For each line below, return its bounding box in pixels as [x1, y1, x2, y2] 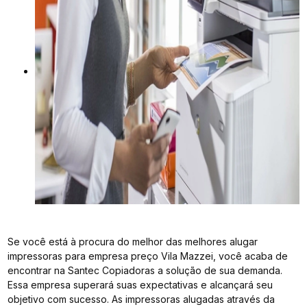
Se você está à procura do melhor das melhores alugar [8, 235, 258, 247]
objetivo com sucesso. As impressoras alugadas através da [8, 293, 275, 305]
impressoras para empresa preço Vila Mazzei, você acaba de [8, 249, 288, 262]
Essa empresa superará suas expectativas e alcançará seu [8, 278, 273, 291]
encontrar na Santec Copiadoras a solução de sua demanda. [8, 264, 283, 276]
